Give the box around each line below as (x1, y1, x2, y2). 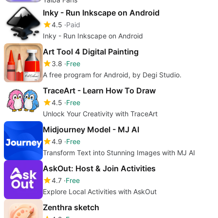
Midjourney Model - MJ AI (43, 124, 139, 134)
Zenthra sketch (43, 202, 99, 212)
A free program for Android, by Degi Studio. (43, 70, 182, 79)
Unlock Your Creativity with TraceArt (43, 109, 158, 118)
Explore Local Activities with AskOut (43, 187, 157, 196)
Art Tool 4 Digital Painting (43, 46, 139, 56)
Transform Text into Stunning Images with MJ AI (43, 148, 195, 157)
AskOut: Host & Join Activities (43, 163, 156, 173)
